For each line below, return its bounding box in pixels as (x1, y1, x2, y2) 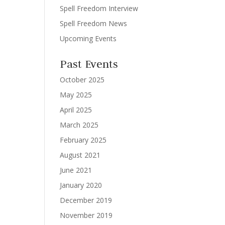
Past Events (60, 57, 119, 71)
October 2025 (60, 75, 105, 84)
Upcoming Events (60, 34, 117, 43)
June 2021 (60, 165, 92, 175)
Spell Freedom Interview (60, 4, 139, 13)
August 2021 (60, 150, 101, 160)
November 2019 (60, 210, 113, 220)
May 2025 (60, 90, 92, 99)
